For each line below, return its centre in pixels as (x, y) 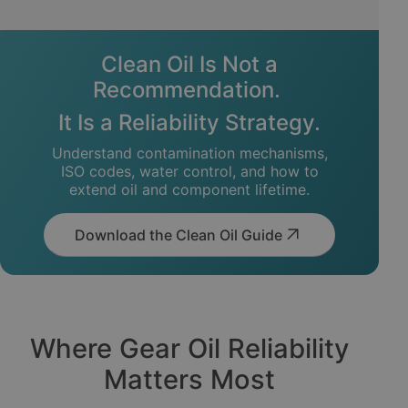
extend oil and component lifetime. (189, 189)
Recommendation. (189, 89)
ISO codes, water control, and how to (189, 171)
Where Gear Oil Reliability (189, 348)
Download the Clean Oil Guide (178, 235)
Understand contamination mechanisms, (189, 153)
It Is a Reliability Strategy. (189, 122)
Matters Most (189, 379)
